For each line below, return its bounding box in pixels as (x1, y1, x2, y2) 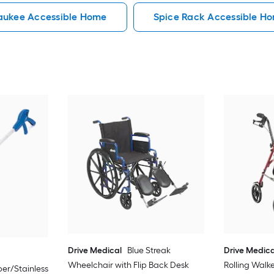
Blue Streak (127, 245, 171, 256)
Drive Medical (67, 245, 122, 256)
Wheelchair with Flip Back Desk (67, 259, 189, 270)
